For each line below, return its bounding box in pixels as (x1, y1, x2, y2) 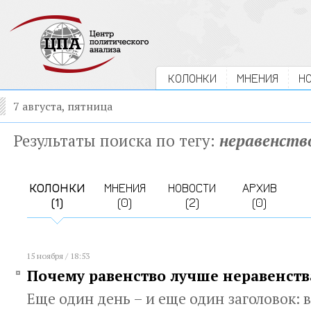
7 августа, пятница (13, 99, 112, 114)
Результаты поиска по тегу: (13, 130, 219, 151)
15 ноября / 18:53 (26, 251, 90, 261)
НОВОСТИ (168, 180, 216, 195)
